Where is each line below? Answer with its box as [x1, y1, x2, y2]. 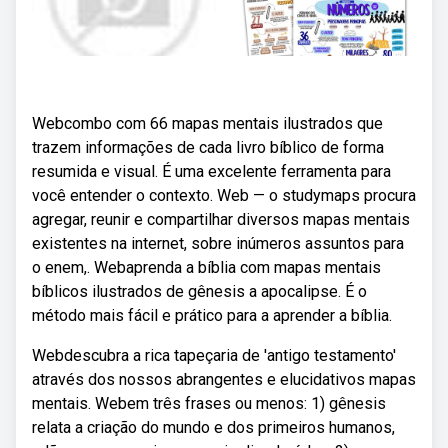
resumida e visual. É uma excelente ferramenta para [32, 162, 391, 181]
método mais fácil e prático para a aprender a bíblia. [32, 306, 392, 325]
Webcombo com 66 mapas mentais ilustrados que [32, 114, 383, 133]
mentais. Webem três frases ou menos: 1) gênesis [32, 394, 386, 413]
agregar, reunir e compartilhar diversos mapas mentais [32, 210, 410, 229]
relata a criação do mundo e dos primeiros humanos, [32, 418, 395, 437]
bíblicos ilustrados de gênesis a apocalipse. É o [32, 282, 367, 301]
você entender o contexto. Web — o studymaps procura [32, 186, 416, 205]
